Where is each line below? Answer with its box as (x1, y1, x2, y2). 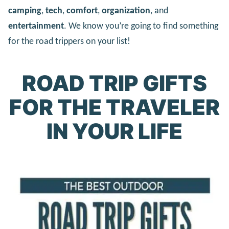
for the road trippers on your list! (8, 36, 130, 47)
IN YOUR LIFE (47, 118, 182, 144)
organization (102, 6, 150, 16)
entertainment (8, 21, 64, 31)
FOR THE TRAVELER (9, 94, 220, 120)
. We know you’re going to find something (64, 21, 218, 31)
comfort (66, 6, 98, 16)
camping (8, 6, 41, 16)
